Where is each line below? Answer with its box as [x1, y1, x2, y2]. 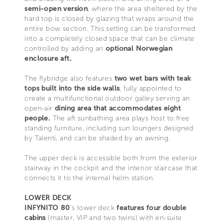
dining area [54, 104, 92, 112]
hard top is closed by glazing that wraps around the [24, 14, 194, 23]
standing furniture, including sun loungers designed [24, 123, 194, 132]
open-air [24, 104, 55, 112]
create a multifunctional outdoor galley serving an [24, 94, 190, 103]
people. [24, 113, 51, 122]
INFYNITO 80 [24, 203, 70, 212]
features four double [116, 203, 187, 212]
